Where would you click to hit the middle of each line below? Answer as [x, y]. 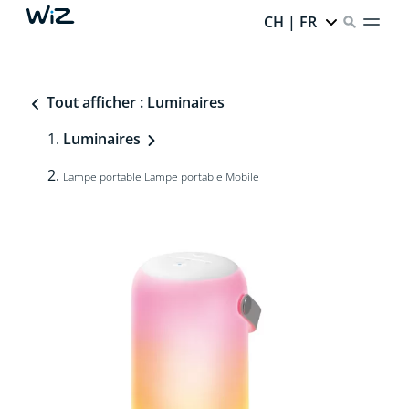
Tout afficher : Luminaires [133, 102]
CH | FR [291, 22]
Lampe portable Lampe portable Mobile [161, 177]
